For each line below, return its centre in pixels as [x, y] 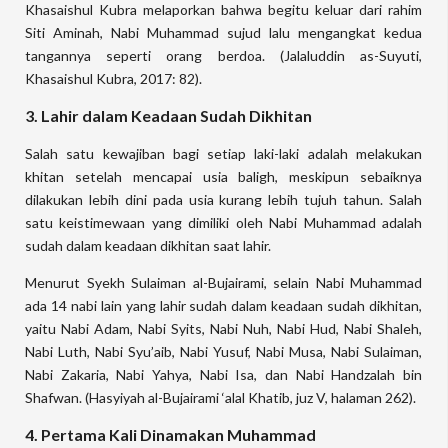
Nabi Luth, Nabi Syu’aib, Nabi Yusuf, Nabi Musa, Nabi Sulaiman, [223, 351]
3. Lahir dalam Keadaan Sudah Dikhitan [168, 115]
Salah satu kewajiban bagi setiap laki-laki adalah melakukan [223, 153]
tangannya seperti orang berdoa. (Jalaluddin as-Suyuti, [223, 55]
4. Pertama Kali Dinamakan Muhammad [170, 434]
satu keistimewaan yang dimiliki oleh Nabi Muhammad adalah [223, 222]
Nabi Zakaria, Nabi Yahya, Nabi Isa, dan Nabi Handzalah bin [223, 374]
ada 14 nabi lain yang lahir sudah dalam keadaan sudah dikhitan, [223, 305]
